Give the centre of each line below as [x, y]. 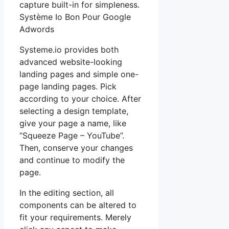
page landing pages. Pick [68, 86]
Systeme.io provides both [69, 49]
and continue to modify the [72, 160]
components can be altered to [78, 205]
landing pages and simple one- [79, 74]
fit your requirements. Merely [75, 217]
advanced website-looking [71, 62]
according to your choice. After [80, 98]
